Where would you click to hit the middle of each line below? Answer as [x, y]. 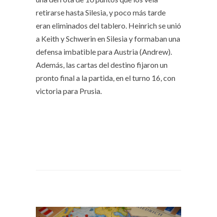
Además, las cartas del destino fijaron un [102, 65]
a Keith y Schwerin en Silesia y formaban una [108, 39]
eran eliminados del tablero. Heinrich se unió [108, 26]
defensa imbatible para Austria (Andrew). [104, 52]
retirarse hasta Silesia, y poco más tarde [101, 13]
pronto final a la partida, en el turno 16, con [106, 78]
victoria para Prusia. [69, 91]
